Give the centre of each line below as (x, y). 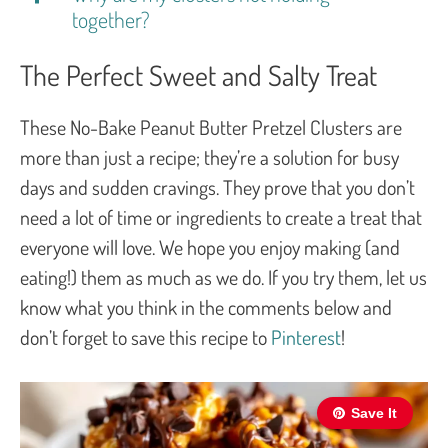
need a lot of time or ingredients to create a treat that (221, 216)
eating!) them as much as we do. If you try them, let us (223, 276)
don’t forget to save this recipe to (145, 336)
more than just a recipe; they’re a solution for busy (209, 156)
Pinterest (306, 336)
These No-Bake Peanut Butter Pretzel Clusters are (211, 126)
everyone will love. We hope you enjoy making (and (210, 246)
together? (111, 18)
